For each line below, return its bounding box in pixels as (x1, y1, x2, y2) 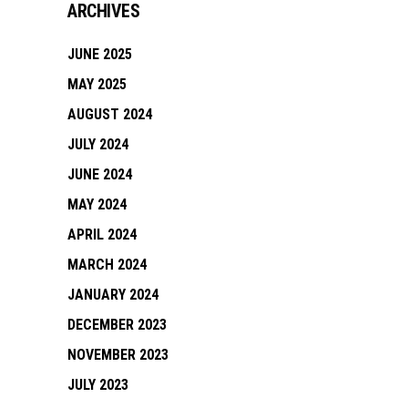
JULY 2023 (67, 376, 128, 394)
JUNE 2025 (67, 46, 132, 64)
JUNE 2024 (67, 166, 132, 184)
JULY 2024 (67, 136, 128, 154)
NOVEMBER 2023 (67, 346, 168, 364)
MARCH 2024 (67, 256, 147, 274)
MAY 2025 (67, 76, 127, 94)
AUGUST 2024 (67, 106, 152, 124)
